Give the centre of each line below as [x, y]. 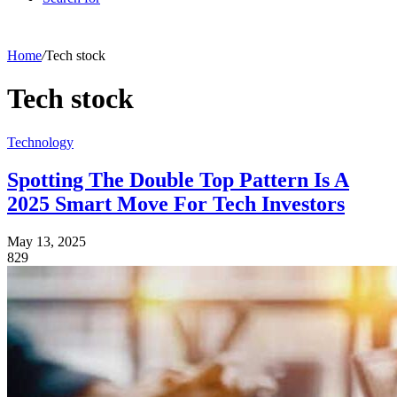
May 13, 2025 [47, 241]
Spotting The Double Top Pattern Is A [178, 179]
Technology [40, 142]
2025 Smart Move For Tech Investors [176, 203]
